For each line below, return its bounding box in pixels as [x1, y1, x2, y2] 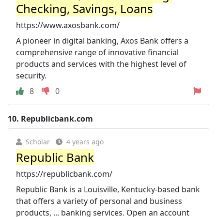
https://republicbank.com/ [16, 168, 112, 179]
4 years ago [66, 137, 104, 146]
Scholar [26, 137, 50, 146]
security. [16, 70, 46, 81]
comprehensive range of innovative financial [16, 46, 179, 58]
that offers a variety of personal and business [16, 195, 182, 206]
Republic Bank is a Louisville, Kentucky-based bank [16, 184, 200, 195]
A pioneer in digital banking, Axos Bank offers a [16, 35, 188, 46]
